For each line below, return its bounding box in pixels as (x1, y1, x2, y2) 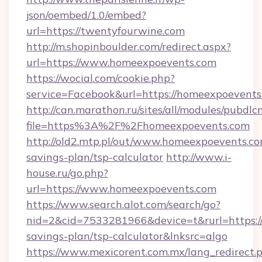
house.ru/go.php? (26, 166, 108, 180)
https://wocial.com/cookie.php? (26, 71, 175, 85)
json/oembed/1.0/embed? (26, 8, 146, 22)
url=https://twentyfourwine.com (26, 24, 185, 37)
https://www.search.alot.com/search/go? (26, 198, 220, 211)
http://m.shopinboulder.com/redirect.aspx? (26, 40, 231, 53)
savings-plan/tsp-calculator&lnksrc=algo (26, 229, 227, 243)
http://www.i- (166, 150, 232, 164)
